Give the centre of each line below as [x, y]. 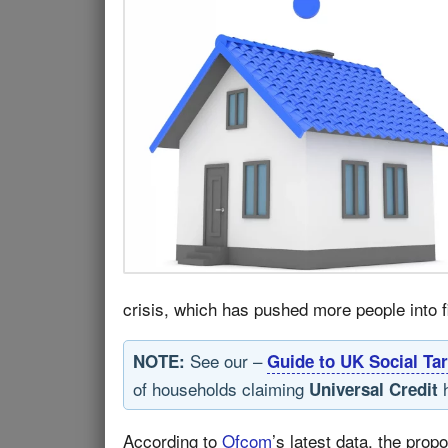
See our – [226, 360]
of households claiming [221, 388]
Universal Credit [373, 389]
